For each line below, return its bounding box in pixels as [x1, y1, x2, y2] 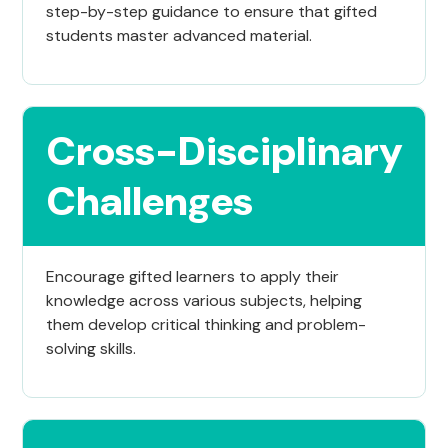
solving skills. [46, 337, 137, 359]
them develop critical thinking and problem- [46, 313, 367, 335]
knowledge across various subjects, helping [46, 289, 363, 311]
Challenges [47, 174, 254, 227]
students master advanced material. [46, 24, 313, 46]
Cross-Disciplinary [47, 124, 404, 177]
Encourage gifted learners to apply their [46, 265, 340, 287]
